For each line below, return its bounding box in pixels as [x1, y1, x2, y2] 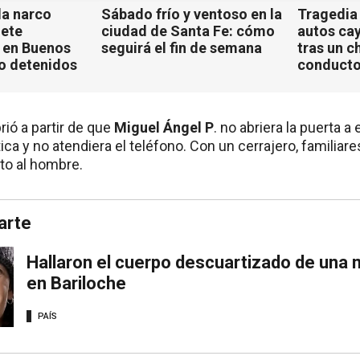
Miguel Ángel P [114, 119, 214, 137]
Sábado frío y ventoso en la [100, 6, 282, 23]
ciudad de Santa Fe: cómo [100, 22, 275, 40]
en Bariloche [27, 272, 126, 293]
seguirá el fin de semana [100, 39, 262, 57]
